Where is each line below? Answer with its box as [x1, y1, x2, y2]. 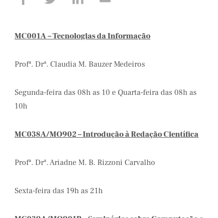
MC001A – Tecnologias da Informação [15, 31, 150, 41]
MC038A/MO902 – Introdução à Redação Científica [15, 129, 199, 139]
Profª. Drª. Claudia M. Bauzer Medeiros [15, 59, 145, 69]
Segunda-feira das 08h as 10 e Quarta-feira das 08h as [15, 88, 197, 97]
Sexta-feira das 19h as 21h [15, 186, 103, 196]
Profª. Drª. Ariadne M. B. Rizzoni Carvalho [15, 158, 155, 167]
